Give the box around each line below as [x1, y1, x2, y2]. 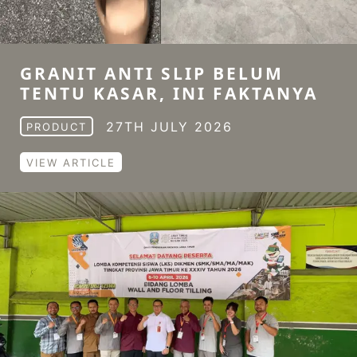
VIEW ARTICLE [26, 156, 116, 169]
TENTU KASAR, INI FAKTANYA [20, 82, 318, 104]
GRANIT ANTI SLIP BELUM [20, 62, 284, 84]
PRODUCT [26, 120, 87, 133]
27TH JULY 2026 [106, 118, 233, 135]
